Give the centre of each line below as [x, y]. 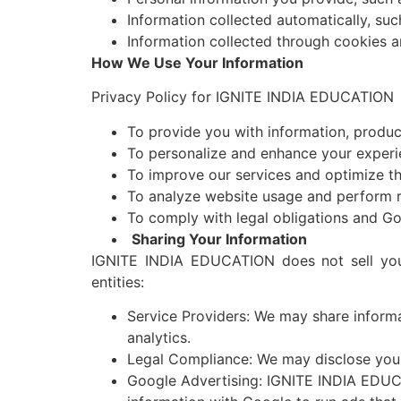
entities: [118, 282]
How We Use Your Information [197, 62]
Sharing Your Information [219, 239]
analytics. [159, 338]
